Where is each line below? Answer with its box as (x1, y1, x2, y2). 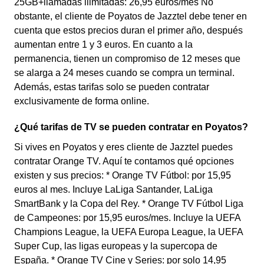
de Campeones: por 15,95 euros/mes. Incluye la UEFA (14, 213, 240, 223)
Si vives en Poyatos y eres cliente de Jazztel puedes (14, 142, 233, 152)
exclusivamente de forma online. (14, 96, 149, 106)
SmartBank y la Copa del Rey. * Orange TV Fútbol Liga (14, 199, 243, 209)
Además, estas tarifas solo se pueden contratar (14, 82, 209, 92)
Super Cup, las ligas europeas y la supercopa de (14, 241, 217, 251)
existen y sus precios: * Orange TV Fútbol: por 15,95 (14, 170, 231, 180)
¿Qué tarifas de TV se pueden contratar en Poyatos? (14, 122, 248, 132)
